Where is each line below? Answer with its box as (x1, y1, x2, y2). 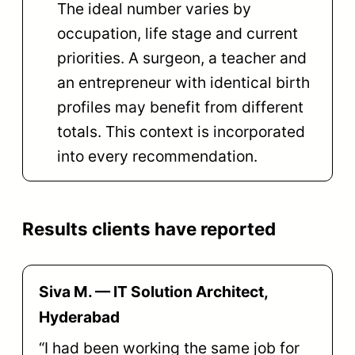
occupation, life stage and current (57, 24, 299, 44)
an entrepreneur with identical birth (57, 73, 311, 93)
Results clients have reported (22, 217, 276, 239)
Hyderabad (39, 307, 120, 327)
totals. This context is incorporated (57, 122, 306, 142)
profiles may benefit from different (57, 97, 304, 117)
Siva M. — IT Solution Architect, (39, 282, 268, 302)
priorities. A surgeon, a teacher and (57, 48, 307, 68)
